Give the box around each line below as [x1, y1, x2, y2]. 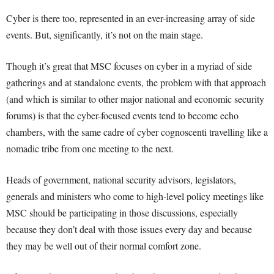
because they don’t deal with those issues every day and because [6, 223, 252, 235]
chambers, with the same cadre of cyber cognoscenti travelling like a [6, 125, 268, 138]
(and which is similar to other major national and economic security [6, 92, 264, 105]
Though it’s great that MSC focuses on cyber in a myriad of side [6, 59, 252, 72]
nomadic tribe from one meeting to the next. [6, 142, 174, 155]
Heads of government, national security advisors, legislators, [6, 173, 236, 186]
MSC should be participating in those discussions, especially [6, 206, 238, 219]
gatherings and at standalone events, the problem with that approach [6, 76, 266, 89]
